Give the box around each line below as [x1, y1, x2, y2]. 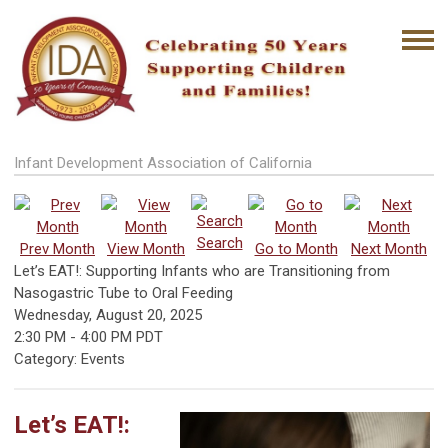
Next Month [351, 239, 427, 258]
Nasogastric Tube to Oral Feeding [14, 283, 233, 302]
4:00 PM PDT [80, 327, 163, 346]
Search [196, 233, 243, 252]
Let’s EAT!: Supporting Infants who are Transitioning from [14, 261, 390, 280]
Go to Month [254, 239, 338, 258]
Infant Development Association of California [14, 153, 312, 172]
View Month [107, 239, 185, 258]
